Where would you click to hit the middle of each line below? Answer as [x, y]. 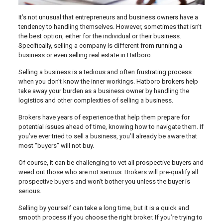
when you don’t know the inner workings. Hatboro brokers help [108, 82]
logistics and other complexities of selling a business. [96, 101]
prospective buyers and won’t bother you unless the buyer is [104, 182]
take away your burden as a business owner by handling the [104, 91]
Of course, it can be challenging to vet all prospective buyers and [111, 163]
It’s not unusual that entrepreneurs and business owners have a [108, 17]
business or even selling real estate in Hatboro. [85, 55]
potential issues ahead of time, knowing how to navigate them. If [111, 127]
